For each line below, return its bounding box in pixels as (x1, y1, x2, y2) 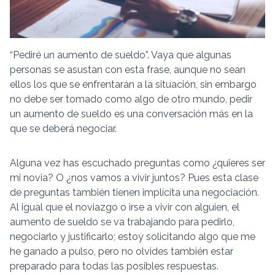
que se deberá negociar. (10, 123, 117, 135)
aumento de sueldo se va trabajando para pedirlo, (10, 216, 234, 228)
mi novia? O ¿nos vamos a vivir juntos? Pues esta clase (10, 172, 258, 184)
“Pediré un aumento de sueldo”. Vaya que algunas (10, 49, 231, 61)
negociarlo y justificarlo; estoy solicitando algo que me (10, 231, 255, 243)
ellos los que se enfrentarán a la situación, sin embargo (10, 79, 257, 91)
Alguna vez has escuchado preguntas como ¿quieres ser (10, 157, 265, 169)
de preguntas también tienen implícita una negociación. (10, 187, 261, 199)
